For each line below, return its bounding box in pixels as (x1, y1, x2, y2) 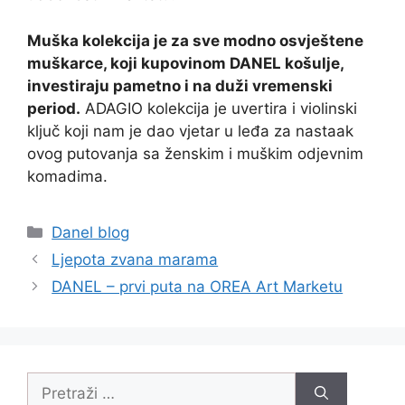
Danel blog (52, 222, 130, 241)
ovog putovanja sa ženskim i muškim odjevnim (27, 144, 363, 163)
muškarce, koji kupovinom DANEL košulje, (27, 53, 344, 72)
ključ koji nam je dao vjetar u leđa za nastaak (27, 121, 353, 140)
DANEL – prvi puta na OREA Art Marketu (52, 277, 344, 296)
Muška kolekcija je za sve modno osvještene (27, 31, 363, 50)
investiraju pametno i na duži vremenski (27, 76, 333, 95)
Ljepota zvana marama (52, 250, 219, 268)
